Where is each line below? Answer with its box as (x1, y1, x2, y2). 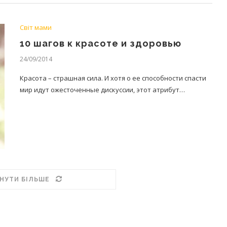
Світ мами (20, 22, 52, 32)
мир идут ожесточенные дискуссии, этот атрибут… (20, 85, 185, 94)
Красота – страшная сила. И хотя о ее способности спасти (20, 73, 206, 83)
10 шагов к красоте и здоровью (20, 37, 181, 49)
